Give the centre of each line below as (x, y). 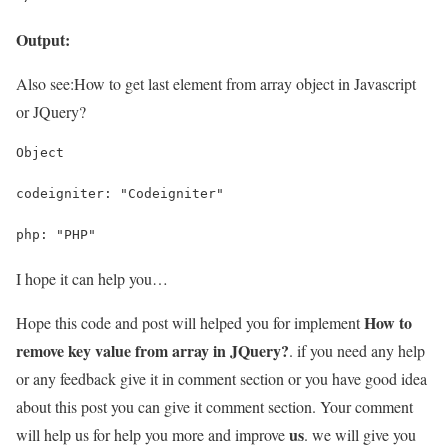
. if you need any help (357, 350)
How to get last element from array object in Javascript (245, 83)
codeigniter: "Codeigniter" (120, 193)
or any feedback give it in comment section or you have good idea (221, 378)
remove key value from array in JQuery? (152, 350)
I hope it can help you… (92, 278)
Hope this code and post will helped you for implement (190, 322)
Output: (43, 39)
